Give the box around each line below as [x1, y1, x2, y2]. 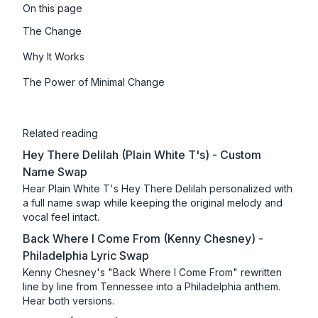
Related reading [23, 127, 98, 140]
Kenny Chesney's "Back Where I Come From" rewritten [23, 266, 282, 279]
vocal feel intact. [23, 211, 99, 224]
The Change [23, 25, 82, 38]
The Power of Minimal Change [23, 76, 165, 89]
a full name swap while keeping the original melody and [23, 197, 283, 209]
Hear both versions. [23, 295, 114, 307]
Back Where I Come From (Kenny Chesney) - [23, 231, 263, 246]
